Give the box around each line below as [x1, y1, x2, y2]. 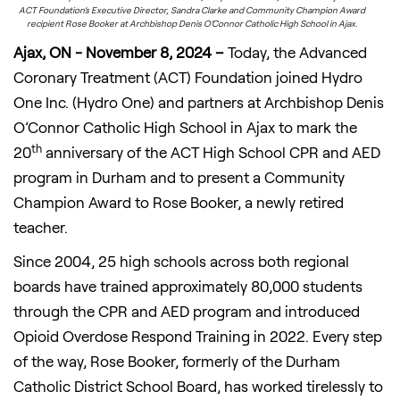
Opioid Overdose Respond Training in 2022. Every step [13, 327, 382, 346]
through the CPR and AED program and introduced [13, 302, 360, 321]
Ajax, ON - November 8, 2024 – [13, 43, 224, 62]
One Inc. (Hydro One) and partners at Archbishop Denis [13, 93, 384, 112]
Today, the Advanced [224, 43, 367, 62]
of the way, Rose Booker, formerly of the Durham [13, 352, 340, 371]
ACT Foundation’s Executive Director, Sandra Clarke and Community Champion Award [19, 4, 365, 16]
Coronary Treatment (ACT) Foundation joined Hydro [13, 68, 362, 87]
